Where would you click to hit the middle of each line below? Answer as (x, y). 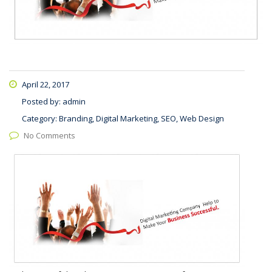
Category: (40, 119)
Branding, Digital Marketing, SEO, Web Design (141, 119)
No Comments (49, 136)
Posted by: (42, 102)
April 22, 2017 (45, 85)
